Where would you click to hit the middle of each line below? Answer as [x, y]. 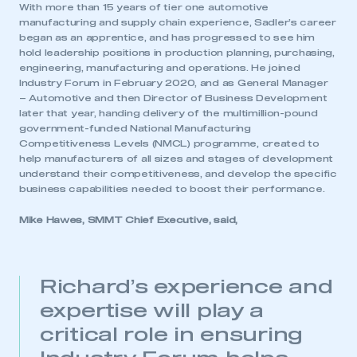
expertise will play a [152, 312]
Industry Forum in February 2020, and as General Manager [174, 84]
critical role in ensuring [171, 336]
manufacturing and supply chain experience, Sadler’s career [178, 23]
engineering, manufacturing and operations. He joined [160, 69]
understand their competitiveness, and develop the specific [178, 175]
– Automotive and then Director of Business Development [173, 99]
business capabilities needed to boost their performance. [172, 190]
